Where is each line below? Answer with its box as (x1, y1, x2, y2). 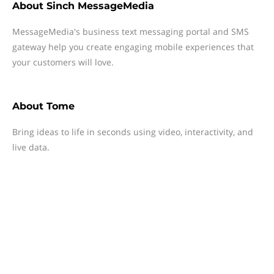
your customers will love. (12, 56, 114, 68)
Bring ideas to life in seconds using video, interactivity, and (12, 126, 253, 138)
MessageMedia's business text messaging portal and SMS (12, 26, 249, 37)
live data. (12, 141, 50, 153)
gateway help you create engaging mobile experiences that (12, 41, 254, 53)
